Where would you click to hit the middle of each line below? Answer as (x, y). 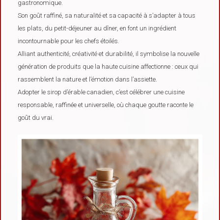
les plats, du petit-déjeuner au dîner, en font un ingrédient (97, 28)
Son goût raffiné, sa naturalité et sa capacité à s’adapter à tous (107, 15)
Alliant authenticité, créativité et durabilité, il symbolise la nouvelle (109, 54)
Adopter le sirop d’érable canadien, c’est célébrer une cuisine (101, 92)
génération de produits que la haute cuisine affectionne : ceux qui (108, 66)
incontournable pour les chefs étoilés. (69, 41)
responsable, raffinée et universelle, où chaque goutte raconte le (106, 105)
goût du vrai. (36, 117)
